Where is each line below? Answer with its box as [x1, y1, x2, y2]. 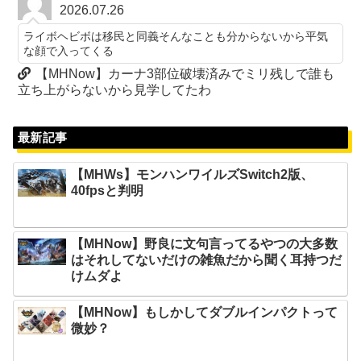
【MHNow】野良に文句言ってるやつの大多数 [71, 236, 338, 251]
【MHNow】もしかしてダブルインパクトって [71, 305, 338, 320]
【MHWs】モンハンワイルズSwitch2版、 [71, 168, 314, 182]
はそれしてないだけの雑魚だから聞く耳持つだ [71, 252, 342, 267]
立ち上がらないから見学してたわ [18, 83, 212, 98]
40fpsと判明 [71, 184, 144, 198]
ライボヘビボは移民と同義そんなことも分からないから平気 [23, 30, 329, 44]
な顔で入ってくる [23, 44, 114, 58]
